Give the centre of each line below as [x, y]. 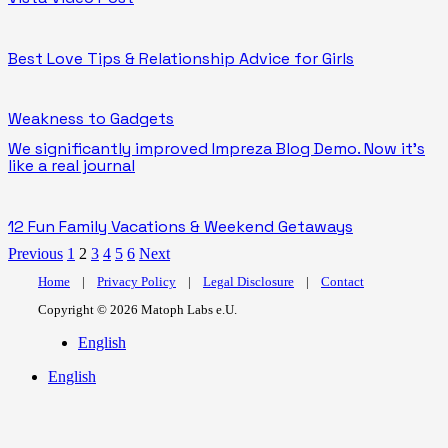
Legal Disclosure [248, 282]
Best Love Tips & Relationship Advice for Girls [181, 58]
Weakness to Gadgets [91, 119]
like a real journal [71, 166]
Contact [342, 282]
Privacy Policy [136, 282]
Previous [35, 253]
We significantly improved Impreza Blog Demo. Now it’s [216, 149]
